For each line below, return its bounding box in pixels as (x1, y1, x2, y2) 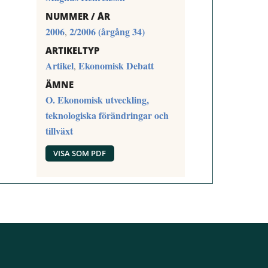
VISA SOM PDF (53, 148, 106, 159)
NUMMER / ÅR (45, 10, 110, 22)
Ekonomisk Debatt (78, 58, 154, 72)
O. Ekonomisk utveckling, (45, 92, 149, 106)
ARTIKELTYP (45, 44, 99, 56)
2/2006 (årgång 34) (69, 24, 145, 38)
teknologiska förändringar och (45, 108, 169, 122)
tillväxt (45, 123, 73, 138)
